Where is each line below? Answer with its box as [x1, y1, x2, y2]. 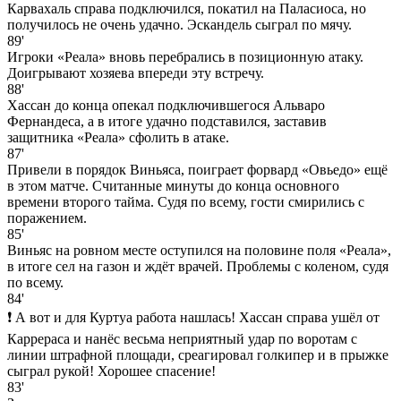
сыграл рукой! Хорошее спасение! [7, 363, 216, 379]
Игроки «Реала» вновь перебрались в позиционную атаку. [7, 48, 363, 64]
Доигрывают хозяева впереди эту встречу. [7, 64, 264, 81]
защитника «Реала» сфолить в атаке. [7, 129, 229, 145]
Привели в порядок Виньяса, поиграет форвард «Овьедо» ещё [7, 161, 388, 177]
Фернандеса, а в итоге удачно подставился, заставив [7, 113, 327, 129]
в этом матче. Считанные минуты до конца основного [7, 177, 339, 193]
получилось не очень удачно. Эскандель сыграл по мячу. [7, 16, 352, 32]
